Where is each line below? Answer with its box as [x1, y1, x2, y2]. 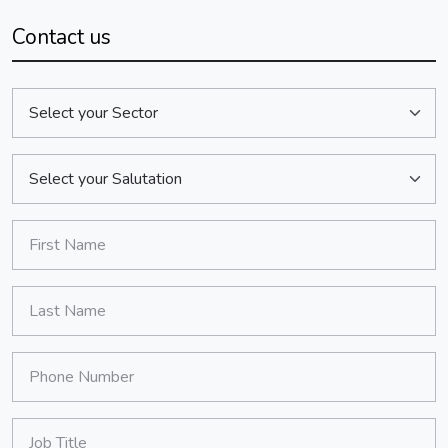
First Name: [11, 244, 91, 267]
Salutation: [11, 153, 84, 176]
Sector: [11, 87, 60, 110]
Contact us [12, 22, 111, 51]
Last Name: [11, 310, 91, 333]
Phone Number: [11, 376, 119, 399]
